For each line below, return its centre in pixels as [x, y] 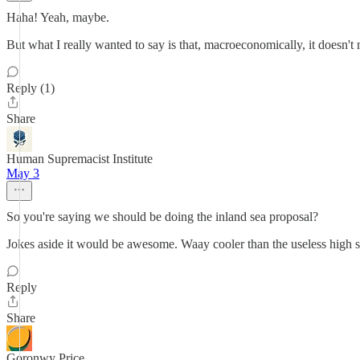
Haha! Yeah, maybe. [58, 17]
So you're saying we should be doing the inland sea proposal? [162, 217]
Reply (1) [31, 88]
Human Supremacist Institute [80, 159]
